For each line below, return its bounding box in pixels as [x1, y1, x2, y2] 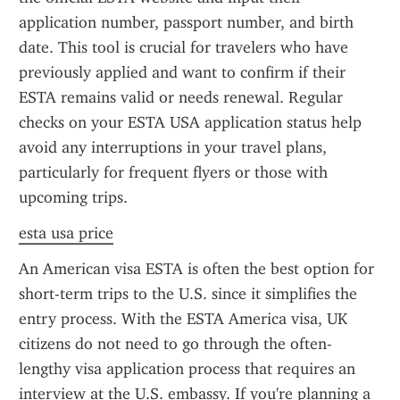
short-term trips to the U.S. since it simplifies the [19, 284, 357, 304]
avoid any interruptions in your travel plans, [19, 137, 327, 157]
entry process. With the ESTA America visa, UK [19, 309, 347, 329]
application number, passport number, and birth [19, 12, 354, 32]
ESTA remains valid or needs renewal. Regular [19, 87, 343, 107]
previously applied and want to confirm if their [19, 62, 346, 82]
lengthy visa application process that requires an [19, 359, 355, 379]
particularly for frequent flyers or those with [19, 162, 328, 182]
